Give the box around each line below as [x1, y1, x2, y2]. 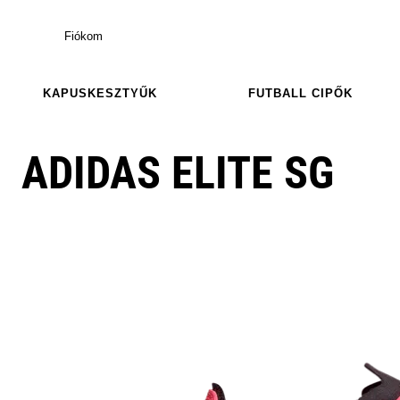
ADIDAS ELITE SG [21, 146, 334, 199]
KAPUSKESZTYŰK [43, 86, 157, 100]
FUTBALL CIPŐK [247, 86, 353, 100]
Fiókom [64, 29, 103, 43]
